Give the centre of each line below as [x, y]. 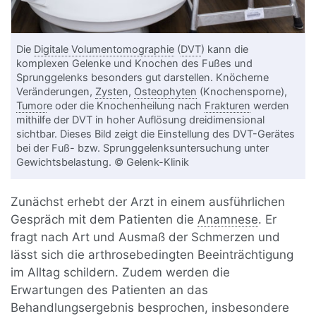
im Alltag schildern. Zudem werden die [121, 272]
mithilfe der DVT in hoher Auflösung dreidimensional [141, 120]
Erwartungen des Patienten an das [110, 290]
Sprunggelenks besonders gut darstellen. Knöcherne [143, 77]
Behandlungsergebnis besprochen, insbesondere [150, 307]
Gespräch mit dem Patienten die [104, 219]
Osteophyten [166, 91]
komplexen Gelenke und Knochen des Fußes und [135, 63]
